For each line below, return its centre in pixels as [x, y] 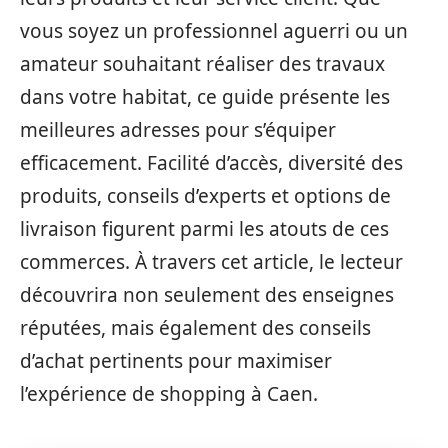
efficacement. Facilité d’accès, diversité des [211, 163]
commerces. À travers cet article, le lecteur [211, 262]
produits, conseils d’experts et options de [205, 196]
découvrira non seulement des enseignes [207, 295]
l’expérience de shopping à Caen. [169, 394]
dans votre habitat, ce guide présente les [205, 97]
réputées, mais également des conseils [195, 328]
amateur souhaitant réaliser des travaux [202, 64]
